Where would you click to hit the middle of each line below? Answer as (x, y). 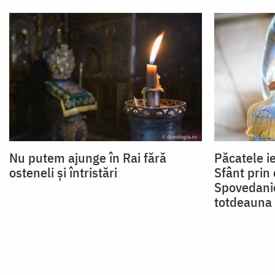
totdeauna (243, 202)
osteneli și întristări (63, 172)
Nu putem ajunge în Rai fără (88, 158)
